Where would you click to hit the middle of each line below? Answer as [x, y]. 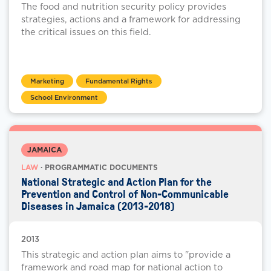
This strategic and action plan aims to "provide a [126, 255]
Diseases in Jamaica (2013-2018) [98, 206]
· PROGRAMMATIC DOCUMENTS [98, 168]
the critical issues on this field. [86, 32]
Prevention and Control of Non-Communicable [125, 194]
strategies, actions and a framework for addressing [131, 19]
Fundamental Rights [119, 81]
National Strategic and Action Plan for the [116, 182]
